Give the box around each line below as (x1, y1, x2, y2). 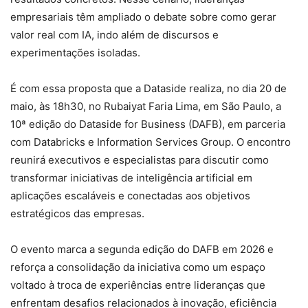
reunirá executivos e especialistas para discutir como (10, 153, 269, 166)
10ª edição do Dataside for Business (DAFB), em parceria (10, 117, 285, 131)
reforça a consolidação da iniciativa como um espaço (10, 260, 265, 274)
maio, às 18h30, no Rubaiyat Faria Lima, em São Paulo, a (10, 99, 281, 113)
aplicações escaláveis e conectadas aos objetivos (10, 188, 250, 202)
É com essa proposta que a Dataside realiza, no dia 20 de (10, 81, 287, 95)
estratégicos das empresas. (10, 206, 144, 220)
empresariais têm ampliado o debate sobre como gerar (10, 10, 276, 23)
